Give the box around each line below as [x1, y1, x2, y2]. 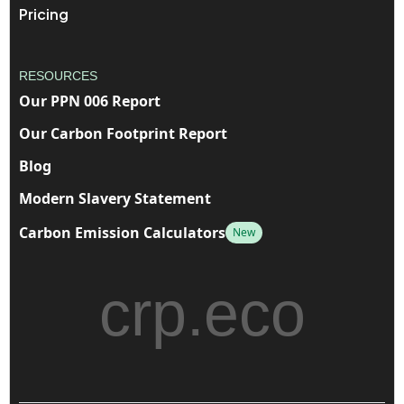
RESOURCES [19, 69, 97, 84]
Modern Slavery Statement [19, 188, 211, 209]
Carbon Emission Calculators [19, 223, 225, 243]
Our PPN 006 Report [19, 91, 161, 112]
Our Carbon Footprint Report [19, 124, 227, 144]
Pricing [19, 5, 69, 24]
